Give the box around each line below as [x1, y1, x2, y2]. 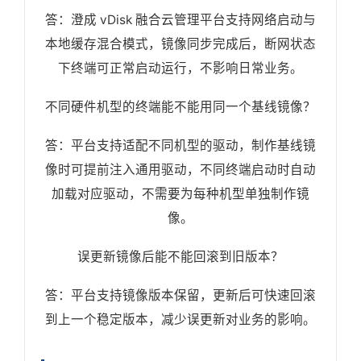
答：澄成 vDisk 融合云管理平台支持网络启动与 [45, 11, 316, 27]
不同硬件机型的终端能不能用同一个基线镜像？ [45, 98, 316, 114]
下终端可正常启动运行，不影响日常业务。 [58, 60, 303, 76]
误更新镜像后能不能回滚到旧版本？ [77, 248, 284, 264]
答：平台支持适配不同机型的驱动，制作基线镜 [45, 137, 316, 153]
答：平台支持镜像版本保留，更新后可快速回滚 [45, 287, 316, 303]
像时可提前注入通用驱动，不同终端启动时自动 [45, 161, 316, 177]
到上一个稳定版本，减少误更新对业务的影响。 [45, 311, 316, 327]
